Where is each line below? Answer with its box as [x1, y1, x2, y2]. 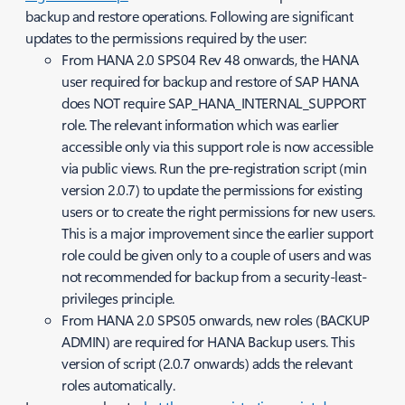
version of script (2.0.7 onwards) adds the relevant [61, 353, 353, 372]
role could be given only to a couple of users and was [61, 245, 372, 264]
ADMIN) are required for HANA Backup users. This [61, 332, 355, 351]
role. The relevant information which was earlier [61, 115, 339, 134]
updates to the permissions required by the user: [25, 28, 306, 47]
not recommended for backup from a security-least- [61, 267, 367, 286]
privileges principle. [61, 288, 174, 307]
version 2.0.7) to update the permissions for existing [61, 180, 363, 199]
